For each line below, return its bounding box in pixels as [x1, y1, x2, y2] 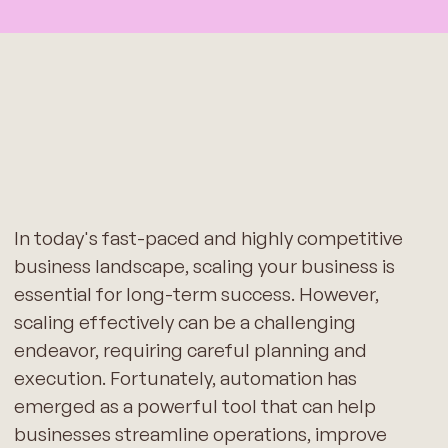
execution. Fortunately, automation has [13, 365, 357, 390]
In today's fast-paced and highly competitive [13, 225, 403, 250]
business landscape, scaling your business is [13, 253, 395, 278]
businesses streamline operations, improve [13, 421, 387, 446]
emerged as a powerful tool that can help [13, 393, 376, 418]
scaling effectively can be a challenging [13, 309, 356, 334]
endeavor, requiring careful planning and [13, 337, 367, 362]
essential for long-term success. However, [13, 281, 379, 306]
